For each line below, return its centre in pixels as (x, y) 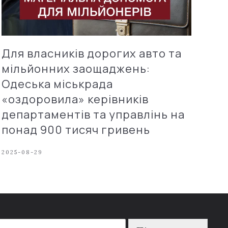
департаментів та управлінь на (93, 114)
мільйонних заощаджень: (76, 68)
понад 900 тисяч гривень (76, 130)
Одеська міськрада (57, 84)
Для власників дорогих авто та (91, 53)
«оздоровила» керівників (75, 99)
